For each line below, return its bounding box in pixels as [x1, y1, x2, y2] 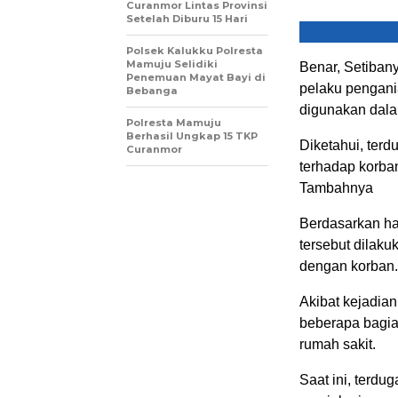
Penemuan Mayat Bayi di [126, 71, 266, 84]
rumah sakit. [299, 337, 376, 352]
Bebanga [126, 84, 178, 97]
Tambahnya [299, 180, 373, 195]
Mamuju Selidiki [126, 58, 218, 70]
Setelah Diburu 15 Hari [126, 12, 248, 25]
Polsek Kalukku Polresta [126, 44, 263, 57]
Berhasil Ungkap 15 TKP [126, 130, 258, 142]
